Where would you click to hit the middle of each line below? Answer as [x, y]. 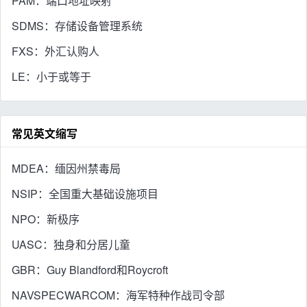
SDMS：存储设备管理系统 [77, 26]
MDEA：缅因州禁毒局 [66, 168]
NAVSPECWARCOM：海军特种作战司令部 [118, 295]
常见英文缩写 [45, 134]
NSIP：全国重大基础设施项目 [85, 193]
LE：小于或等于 [51, 77]
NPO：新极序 [46, 219]
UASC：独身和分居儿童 [71, 244]
